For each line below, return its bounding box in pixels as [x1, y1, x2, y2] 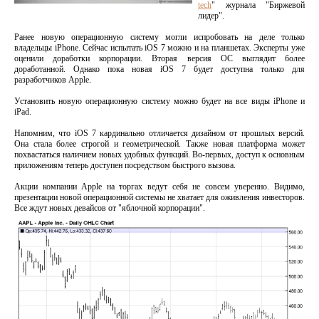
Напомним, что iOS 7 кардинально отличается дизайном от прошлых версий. [14, 128, 305, 138]
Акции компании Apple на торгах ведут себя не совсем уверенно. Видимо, [14, 182, 305, 192]
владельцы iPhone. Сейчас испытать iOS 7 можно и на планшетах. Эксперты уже [14, 43, 305, 53]
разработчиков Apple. [14, 75, 91, 85]
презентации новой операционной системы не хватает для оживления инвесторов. [14, 192, 305, 202]
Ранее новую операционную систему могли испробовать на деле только [14, 32, 305, 42]
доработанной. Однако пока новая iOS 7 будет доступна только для [14, 64, 305, 74]
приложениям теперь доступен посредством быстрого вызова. [14, 160, 236, 170]
